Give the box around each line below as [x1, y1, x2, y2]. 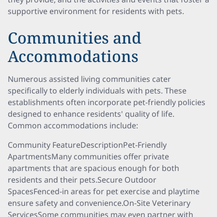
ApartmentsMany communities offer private [8, 151, 169, 162]
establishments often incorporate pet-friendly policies [8, 97, 205, 108]
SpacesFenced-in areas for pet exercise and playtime [8, 186, 200, 197]
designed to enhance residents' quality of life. [8, 108, 174, 119]
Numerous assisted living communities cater [8, 74, 171, 84]
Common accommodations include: [8, 120, 138, 131]
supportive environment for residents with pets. [8, 6, 184, 16]
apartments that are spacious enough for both [8, 163, 179, 173]
